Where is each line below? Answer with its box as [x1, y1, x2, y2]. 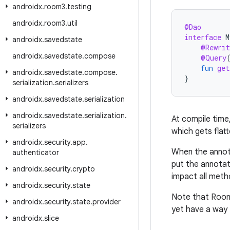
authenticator [12, 148, 59, 157]
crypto [72, 164, 95, 174]
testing [67, 2, 91, 11]
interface [184, 32, 221, 42]
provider [92, 197, 121, 206]
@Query [201, 53, 226, 63]
